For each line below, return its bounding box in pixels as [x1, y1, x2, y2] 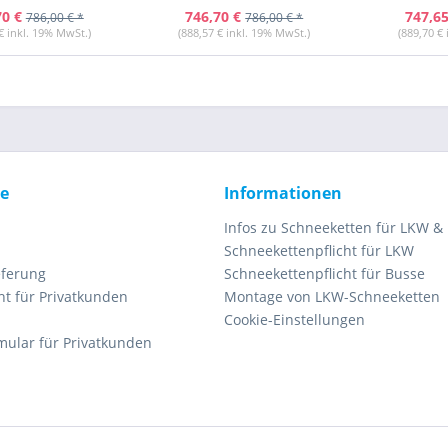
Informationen [224, 182, 342, 204]
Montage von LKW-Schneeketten [224, 287, 440, 306]
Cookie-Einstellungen [224, 310, 365, 329]
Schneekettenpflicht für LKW [224, 241, 414, 260]
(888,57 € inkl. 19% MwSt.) [178, 24, 311, 40]
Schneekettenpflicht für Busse [224, 264, 425, 283]
